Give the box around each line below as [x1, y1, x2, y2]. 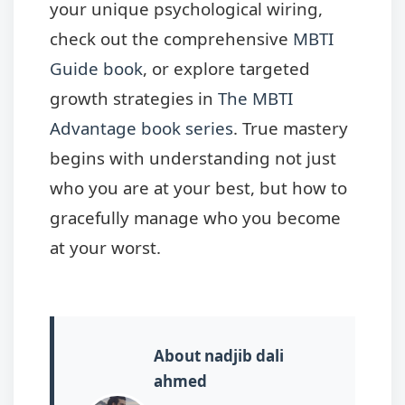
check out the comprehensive [50, 26, 293, 50]
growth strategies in [50, 86, 218, 109]
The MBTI [218, 86, 293, 109]
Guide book [50, 56, 143, 80]
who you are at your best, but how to [50, 175, 347, 199]
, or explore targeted [143, 56, 310, 80]
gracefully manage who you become [50, 205, 341, 229]
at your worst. [50, 235, 161, 259]
